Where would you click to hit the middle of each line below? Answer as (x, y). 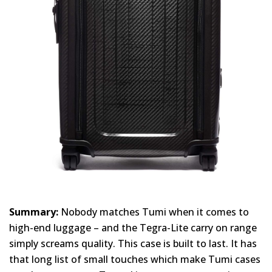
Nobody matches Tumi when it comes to (154, 212)
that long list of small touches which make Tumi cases (135, 259)
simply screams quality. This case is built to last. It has (133, 243)
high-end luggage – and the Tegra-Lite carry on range (133, 227)
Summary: (34, 212)
